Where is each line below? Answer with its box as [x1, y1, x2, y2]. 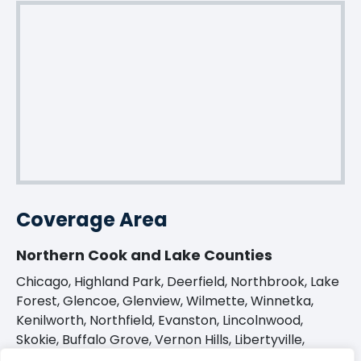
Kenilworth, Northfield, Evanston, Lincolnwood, [16, 311, 303, 330]
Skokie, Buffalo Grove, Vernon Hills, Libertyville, [16, 330, 305, 349]
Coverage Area [16, 206, 168, 233]
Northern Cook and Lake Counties [16, 245, 272, 265]
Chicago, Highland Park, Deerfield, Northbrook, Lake [16, 272, 339, 291]
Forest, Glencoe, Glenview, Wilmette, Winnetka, [16, 292, 313, 310]
